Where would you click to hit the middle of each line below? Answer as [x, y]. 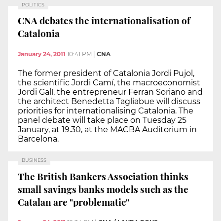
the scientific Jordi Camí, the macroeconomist [109, 82]
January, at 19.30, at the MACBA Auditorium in [107, 129]
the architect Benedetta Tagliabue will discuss [109, 101]
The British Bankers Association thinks [103, 176]
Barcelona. [38, 139]
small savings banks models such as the [103, 189]
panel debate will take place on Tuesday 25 [102, 120]
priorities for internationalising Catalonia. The [106, 110]
